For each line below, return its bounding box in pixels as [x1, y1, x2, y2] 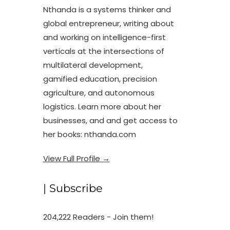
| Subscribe [43, 182, 103, 195]
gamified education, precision [43, 73, 157, 85]
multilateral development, [43, 60, 143, 71]
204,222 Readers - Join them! [43, 212, 154, 223]
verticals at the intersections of [43, 46, 164, 57]
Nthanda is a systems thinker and [43, 4, 171, 15]
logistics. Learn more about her [43, 101, 161, 112]
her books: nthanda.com [43, 129, 136, 140]
